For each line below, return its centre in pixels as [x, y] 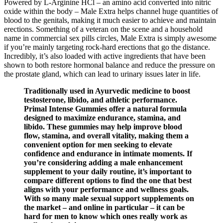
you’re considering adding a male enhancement [103, 163]
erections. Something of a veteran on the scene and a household [103, 29]
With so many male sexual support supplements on [109, 199]
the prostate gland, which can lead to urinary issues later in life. [102, 74]
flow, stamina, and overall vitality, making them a [106, 136]
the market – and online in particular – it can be [104, 208]
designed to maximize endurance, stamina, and [102, 118]
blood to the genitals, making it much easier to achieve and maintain [110, 20]
